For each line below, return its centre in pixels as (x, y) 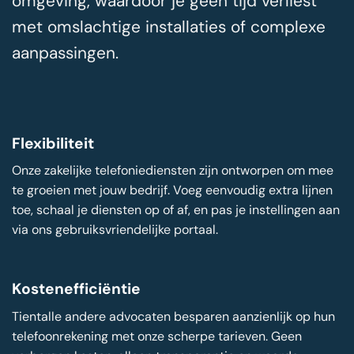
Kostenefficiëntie (76, 289)
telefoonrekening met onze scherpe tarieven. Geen (157, 336)
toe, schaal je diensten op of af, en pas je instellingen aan (176, 210)
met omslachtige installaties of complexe (169, 26)
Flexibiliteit (53, 143)
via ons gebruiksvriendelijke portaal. (115, 230)
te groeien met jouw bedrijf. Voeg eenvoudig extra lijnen (172, 190)
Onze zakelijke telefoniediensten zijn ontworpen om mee (173, 171)
